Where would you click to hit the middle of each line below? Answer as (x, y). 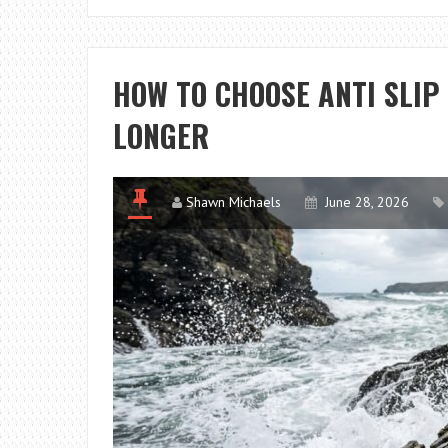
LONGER (161, 135)
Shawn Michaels (233, 201)
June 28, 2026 (367, 201)
